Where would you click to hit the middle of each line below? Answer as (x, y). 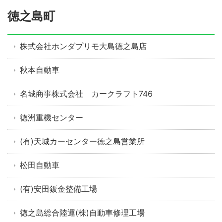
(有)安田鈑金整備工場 (58, 189)
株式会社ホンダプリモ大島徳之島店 (83, 46)
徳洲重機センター (52, 118)
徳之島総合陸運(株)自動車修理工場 (82, 213)
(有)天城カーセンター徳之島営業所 (82, 141)
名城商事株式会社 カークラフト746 (86, 94)
